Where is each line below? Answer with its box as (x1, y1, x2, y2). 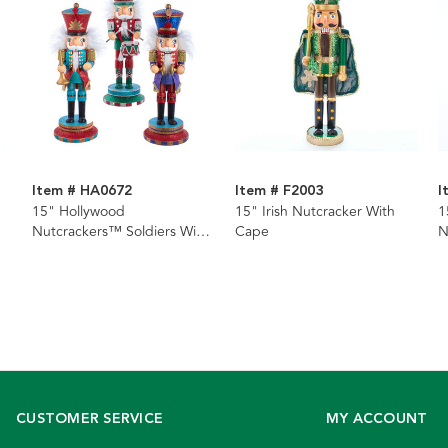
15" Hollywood (31, 201, 125, 223)
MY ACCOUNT (325, 408, 428, 431)
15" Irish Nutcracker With (234, 201, 395, 223)
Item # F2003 (234, 180, 323, 203)
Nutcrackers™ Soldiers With (31, 221, 209, 243)
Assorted (31, 261, 89, 283)
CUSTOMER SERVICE (16, 408, 163, 431)
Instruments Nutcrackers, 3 (31, 241, 203, 263)
